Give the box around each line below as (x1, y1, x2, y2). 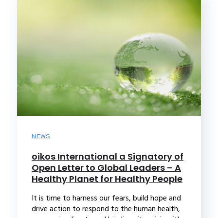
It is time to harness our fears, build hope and (32, 191, 181, 204)
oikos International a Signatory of (32, 150, 183, 163)
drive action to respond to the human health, (32, 202, 180, 215)
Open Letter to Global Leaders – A (32, 161, 181, 174)
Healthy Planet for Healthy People (32, 172, 182, 185)
